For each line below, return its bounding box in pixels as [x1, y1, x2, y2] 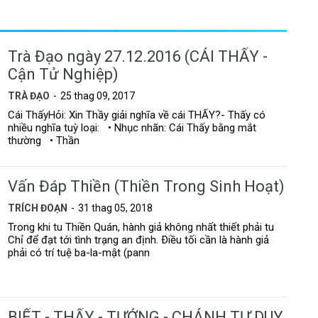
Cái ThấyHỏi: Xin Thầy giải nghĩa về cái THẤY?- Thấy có [8, 108, 266, 121]
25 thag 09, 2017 [60, 89, 136, 102]
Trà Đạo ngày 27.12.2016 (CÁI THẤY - [8, 47, 268, 65]
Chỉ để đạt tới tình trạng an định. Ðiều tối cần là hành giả [8, 234, 270, 247]
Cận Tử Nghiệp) [8, 65, 119, 83]
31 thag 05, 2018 [78, 202, 153, 214]
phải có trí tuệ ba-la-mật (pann [8, 246, 150, 260]
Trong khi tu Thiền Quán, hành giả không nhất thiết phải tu [8, 221, 275, 234]
